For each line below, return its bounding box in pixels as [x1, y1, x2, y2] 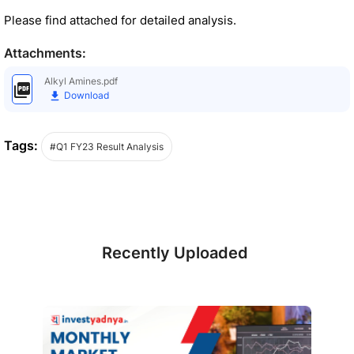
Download [62, 89, 109, 101]
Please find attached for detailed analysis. [4, 13, 236, 28]
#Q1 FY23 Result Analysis [50, 140, 164, 153]
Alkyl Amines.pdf [44, 75, 118, 87]
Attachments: [4, 45, 86, 61]
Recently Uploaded [102, 243, 248, 262]
